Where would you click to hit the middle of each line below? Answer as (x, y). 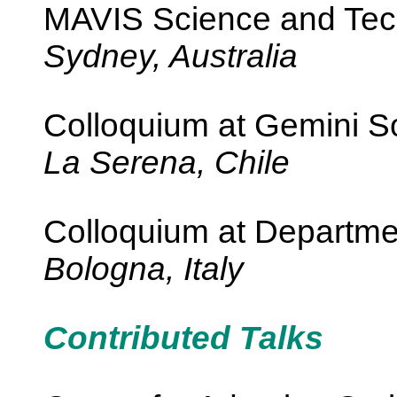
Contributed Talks (183, 338)
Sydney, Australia (171, 56)
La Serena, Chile (167, 163)
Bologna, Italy (144, 269)
